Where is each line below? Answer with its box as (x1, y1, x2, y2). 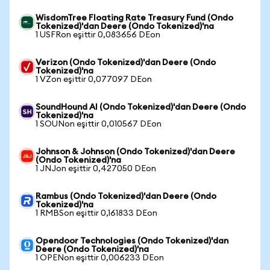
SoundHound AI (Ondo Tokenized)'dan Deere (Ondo (36, 103, 246, 111)
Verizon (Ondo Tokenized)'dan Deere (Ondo (36, 58, 216, 67)
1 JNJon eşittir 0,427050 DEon (36, 165, 156, 173)
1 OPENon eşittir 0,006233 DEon (36, 254, 164, 262)
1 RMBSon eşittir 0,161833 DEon (36, 209, 157, 218)
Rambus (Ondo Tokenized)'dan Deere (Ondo (36, 192, 216, 201)
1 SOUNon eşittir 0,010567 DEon (36, 120, 162, 128)
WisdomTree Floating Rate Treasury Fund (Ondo (36, 14, 233, 22)
